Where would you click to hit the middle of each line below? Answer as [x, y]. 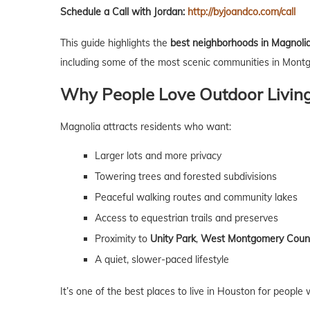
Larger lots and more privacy [158, 156]
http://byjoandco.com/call [241, 12]
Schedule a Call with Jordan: [124, 12]
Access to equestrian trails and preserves [186, 218]
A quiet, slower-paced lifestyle [162, 260]
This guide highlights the [115, 43]
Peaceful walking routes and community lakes [196, 198]
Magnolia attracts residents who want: [146, 127]
